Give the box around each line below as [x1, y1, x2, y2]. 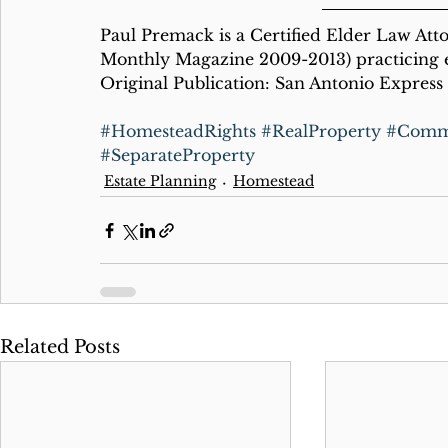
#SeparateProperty [100, 145, 255, 165]
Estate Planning [104, 172, 216, 190]
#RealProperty [261, 121, 381, 141]
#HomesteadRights [100, 121, 256, 141]
